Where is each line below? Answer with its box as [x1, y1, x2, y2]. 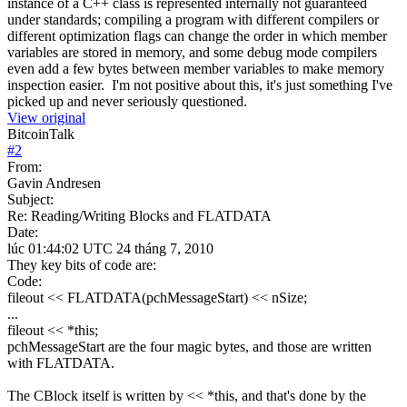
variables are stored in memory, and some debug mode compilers [7, 44, 377, 60]
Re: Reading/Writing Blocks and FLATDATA [7, 207, 272, 223]
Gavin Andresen [7, 174, 101, 191]
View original [7, 109, 85, 125]
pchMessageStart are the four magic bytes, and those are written [7, 338, 372, 354]
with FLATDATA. [7, 354, 114, 371]
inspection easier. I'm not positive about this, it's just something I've [7, 76, 392, 93]
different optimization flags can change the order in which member [7, 27, 387, 44]
